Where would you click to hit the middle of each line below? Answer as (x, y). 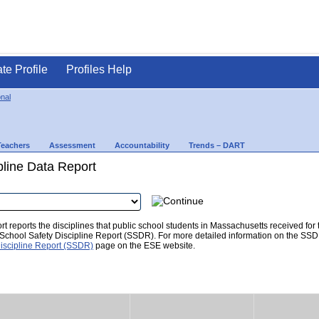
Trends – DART (217, 145)
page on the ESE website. (144, 246)
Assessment (72, 145)
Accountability (142, 145)
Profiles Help (99, 69)
